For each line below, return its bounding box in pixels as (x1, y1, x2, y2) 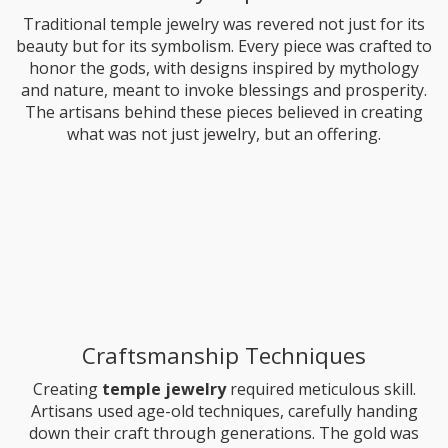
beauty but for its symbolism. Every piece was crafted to (16, 34, 432, 57)
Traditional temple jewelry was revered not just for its (23, 12, 425, 35)
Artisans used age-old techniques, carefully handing (30, 399, 418, 422)
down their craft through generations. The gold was (29, 421, 419, 444)
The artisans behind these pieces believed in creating (25, 100, 423, 123)
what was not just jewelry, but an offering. (67, 122, 381, 145)
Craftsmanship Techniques (82, 339, 366, 371)
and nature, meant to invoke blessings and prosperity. (21, 78, 427, 101)
